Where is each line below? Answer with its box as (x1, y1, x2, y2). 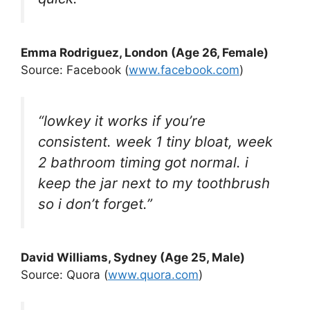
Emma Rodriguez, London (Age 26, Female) (21, 46, 268, 60)
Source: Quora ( (21, 268, 108, 282)
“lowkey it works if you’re (38, 111, 206, 129)
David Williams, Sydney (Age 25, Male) (21, 250, 245, 265)
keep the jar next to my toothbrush (38, 174, 270, 192)
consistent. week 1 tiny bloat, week (38, 132, 273, 150)
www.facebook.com (129, 63, 239, 77)
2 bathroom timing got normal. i (38, 153, 248, 171)
